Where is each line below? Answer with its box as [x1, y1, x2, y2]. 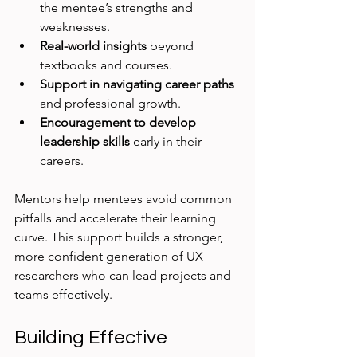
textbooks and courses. [40, 57, 172, 73]
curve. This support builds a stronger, [14, 229, 226, 245]
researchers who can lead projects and [14, 268, 234, 284]
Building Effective [14, 328, 171, 348]
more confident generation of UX [14, 249, 206, 265]
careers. [40, 153, 84, 169]
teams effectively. [14, 287, 112, 303]
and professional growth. [40, 96, 181, 112]
